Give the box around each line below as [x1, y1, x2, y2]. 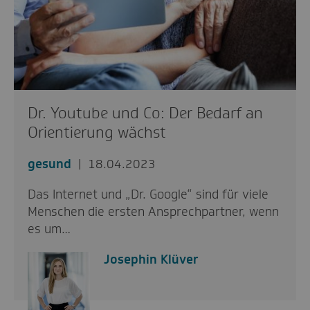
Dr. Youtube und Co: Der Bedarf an [28, 102, 263, 123]
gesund [28, 155, 71, 172]
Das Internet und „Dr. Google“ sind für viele [28, 185, 268, 203]
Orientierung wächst [28, 122, 166, 143]
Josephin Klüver [104, 250, 199, 268]
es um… [28, 220, 71, 237]
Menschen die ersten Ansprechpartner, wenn [28, 203, 279, 220]
